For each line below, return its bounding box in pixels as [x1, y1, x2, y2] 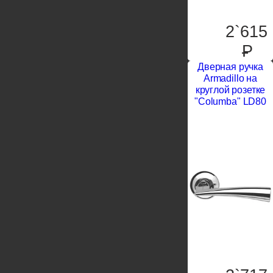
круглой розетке [195, 85, 266, 96]
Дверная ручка [197, 62, 263, 73]
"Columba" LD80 [194, 96, 266, 107]
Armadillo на [203, 73, 258, 84]
